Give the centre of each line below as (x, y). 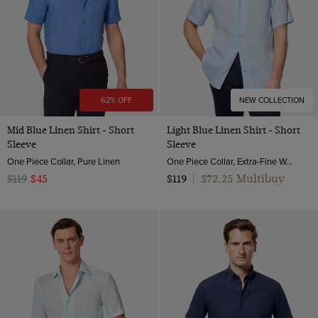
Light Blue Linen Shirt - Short (233, 130)
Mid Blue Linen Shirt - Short (71, 130)
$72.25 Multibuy (242, 179)
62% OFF (117, 100)
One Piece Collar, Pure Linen (64, 161)
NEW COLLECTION (272, 100)
